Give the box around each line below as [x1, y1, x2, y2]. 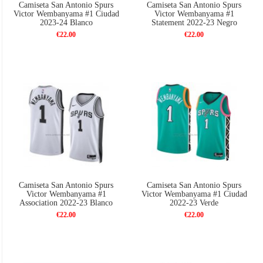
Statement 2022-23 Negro [151, 18, 237, 27]
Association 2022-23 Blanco [19, 198, 113, 207]
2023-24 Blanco [39, 18, 93, 27]
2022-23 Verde [170, 198, 219, 207]
